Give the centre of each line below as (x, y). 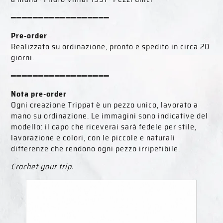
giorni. (23, 58)
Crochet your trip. (43, 167)
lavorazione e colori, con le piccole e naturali (93, 137)
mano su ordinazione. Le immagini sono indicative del (110, 115)
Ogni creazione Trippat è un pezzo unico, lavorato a (105, 105)
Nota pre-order (39, 94)
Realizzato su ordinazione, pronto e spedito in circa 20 (111, 47)
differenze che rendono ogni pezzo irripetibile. (96, 148)
